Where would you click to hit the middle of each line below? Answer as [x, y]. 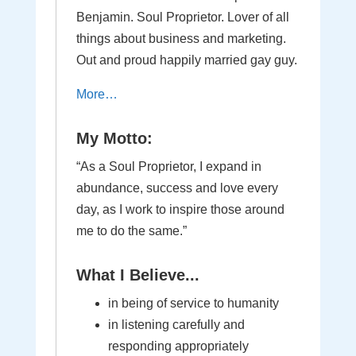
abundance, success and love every [177, 188]
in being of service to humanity [193, 303]
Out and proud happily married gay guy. [186, 60]
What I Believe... [137, 275]
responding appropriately [178, 346]
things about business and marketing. [181, 39]
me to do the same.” [131, 231]
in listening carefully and [176, 325]
